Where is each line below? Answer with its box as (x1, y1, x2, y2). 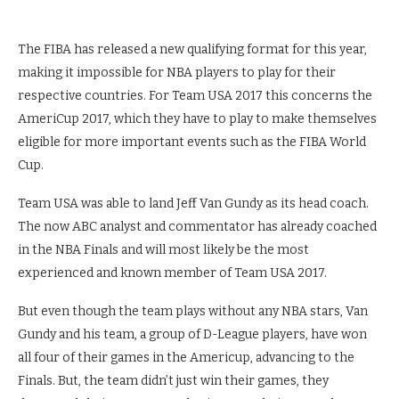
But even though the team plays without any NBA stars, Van (18, 304, 368, 319)
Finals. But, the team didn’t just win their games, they (18, 373, 329, 388)
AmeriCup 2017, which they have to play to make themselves (18, 111, 377, 126)
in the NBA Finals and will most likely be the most (18, 242, 309, 257)
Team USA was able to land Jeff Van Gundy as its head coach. (18, 196, 369, 211)
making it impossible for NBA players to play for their (18, 65, 336, 80)
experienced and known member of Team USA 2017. (18, 265, 327, 281)
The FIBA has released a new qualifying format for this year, (18, 42, 367, 57)
